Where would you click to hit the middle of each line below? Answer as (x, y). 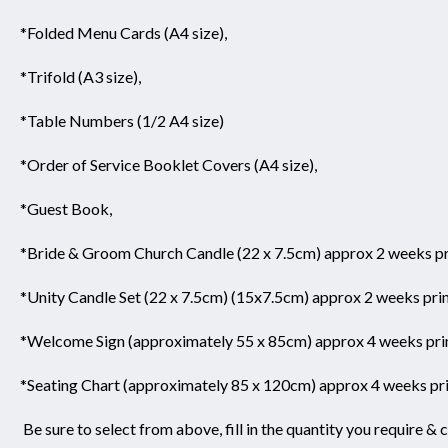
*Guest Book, (66, 209)
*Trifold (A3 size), (80, 77)
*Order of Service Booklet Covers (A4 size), (168, 165)
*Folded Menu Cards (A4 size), (123, 33)
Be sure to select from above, (121, 429)
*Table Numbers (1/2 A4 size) (122, 121)
